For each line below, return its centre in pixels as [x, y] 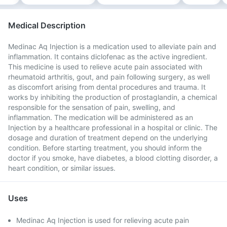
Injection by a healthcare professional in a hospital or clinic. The [113, 127]
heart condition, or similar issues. [62, 168]
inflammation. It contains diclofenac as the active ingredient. [108, 56]
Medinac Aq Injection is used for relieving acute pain [103, 220]
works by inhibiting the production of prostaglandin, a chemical [112, 97]
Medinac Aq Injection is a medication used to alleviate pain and [112, 46]
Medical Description [47, 25]
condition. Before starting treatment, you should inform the [105, 148]
